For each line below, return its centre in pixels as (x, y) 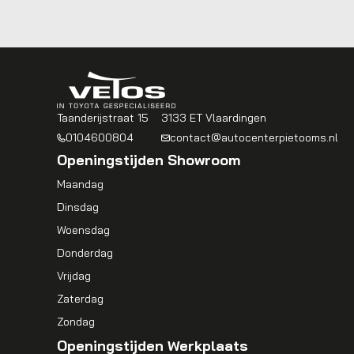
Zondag (76, 322)
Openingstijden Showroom (149, 160)
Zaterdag (80, 299)
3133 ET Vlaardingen (214, 118)
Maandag (80, 184)
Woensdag (83, 230)
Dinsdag (78, 207)
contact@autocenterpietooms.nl (254, 137)
